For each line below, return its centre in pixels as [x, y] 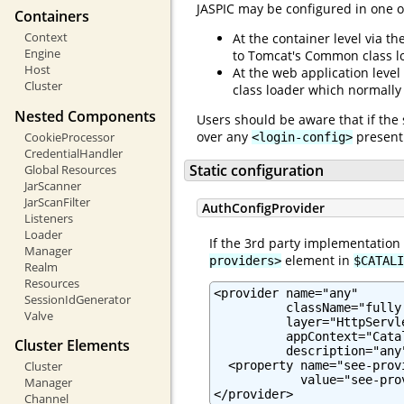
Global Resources [70, 169]
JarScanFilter [57, 202]
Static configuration [257, 171]
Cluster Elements [72, 345]
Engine [42, 54]
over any [224, 136]
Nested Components [85, 116]
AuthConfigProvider [263, 207]
